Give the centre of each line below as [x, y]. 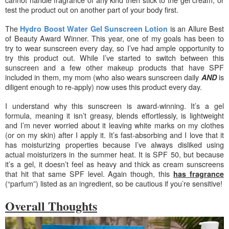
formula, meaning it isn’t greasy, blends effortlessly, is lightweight [114, 115]
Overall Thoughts [51, 205]
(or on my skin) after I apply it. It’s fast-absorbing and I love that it [114, 134]
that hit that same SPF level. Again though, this [89, 173]
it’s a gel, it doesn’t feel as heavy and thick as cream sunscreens [114, 164]
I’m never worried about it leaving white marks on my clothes [122, 125]
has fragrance [199, 174]
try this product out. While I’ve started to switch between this [114, 57]
